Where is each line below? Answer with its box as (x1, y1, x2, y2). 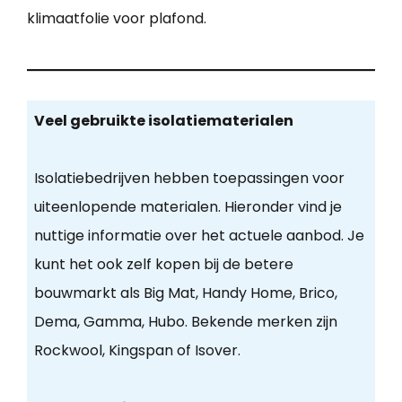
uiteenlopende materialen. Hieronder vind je (33, 197, 342, 218)
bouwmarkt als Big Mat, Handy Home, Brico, (33, 283, 337, 304)
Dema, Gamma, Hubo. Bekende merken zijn (33, 311, 337, 333)
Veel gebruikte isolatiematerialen (33, 110, 293, 132)
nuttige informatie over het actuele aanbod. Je (33, 225, 364, 247)
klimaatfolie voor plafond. (27, 7, 206, 29)
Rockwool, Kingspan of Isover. (33, 340, 240, 362)
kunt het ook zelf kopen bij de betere (33, 254, 293, 275)
